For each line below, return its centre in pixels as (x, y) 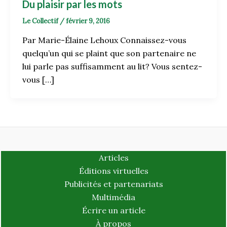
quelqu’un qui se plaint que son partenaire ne (109, 53)
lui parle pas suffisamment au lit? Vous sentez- (112, 67)
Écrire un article (113, 211)
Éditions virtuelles (113, 171)
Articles (113, 158)
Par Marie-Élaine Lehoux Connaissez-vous (104, 40)
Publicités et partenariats (113, 184)
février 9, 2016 (88, 21)
